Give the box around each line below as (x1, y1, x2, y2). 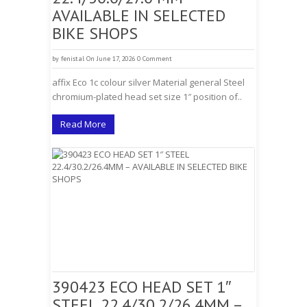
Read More (60, 118, 106, 130)
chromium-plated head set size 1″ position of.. (52, 90, 242, 103)
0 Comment (137, 54, 172, 63)
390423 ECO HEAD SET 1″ (52, 276, 232, 297)
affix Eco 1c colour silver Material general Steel (52, 76, 245, 88)
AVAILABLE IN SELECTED (52, 5, 225, 26)
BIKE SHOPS (52, 23, 138, 44)
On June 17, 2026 (86, 54, 135, 63)
